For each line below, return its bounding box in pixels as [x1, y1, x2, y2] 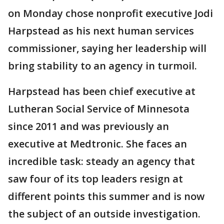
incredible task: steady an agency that [8, 154, 195, 168]
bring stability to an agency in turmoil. [8, 59, 197, 72]
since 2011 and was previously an [8, 119, 169, 133]
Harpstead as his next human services [8, 24, 194, 37]
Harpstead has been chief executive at [8, 84, 195, 98]
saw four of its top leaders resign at [8, 172, 183, 185]
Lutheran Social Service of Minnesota [8, 102, 189, 115]
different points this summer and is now [8, 189, 204, 203]
